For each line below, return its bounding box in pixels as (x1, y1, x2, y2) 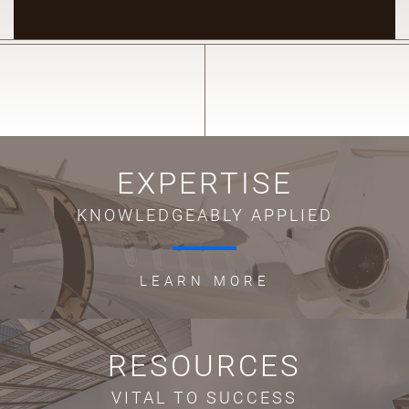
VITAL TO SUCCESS (111, 388, 298, 407)
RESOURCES (108, 348, 301, 383)
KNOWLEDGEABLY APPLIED (76, 205, 333, 225)
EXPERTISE (116, 165, 293, 201)
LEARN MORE (139, 273, 270, 289)
